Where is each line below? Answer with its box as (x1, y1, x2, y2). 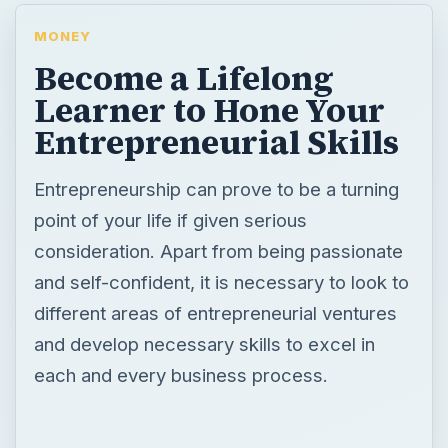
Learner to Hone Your (33, 86, 385, 133)
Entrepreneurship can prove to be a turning (33, 177, 399, 200)
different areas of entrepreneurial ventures (33, 301, 397, 324)
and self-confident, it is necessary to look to (33, 270, 409, 293)
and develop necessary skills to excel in (33, 332, 375, 355)
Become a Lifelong (33, 54, 333, 101)
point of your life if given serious (33, 208, 307, 231)
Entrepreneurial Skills (33, 118, 399, 165)
